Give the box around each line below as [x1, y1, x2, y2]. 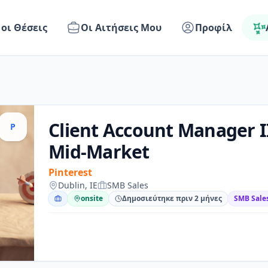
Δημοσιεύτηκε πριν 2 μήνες [122, 193, 222, 203]
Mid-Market [48, 139, 150, 164]
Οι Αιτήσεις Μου [81, 21, 162, 34]
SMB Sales [107, 179, 148, 191]
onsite [81, 193, 103, 203]
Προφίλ [195, 21, 233, 34]
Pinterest [48, 166, 92, 179]
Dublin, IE [58, 179, 98, 191]
